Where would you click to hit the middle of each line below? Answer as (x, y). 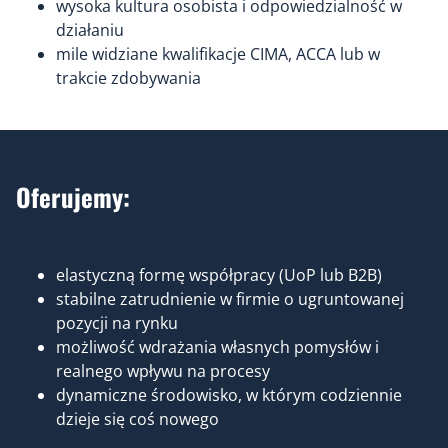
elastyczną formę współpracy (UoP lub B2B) (219, 275)
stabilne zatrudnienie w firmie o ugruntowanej (230, 299)
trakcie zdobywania (128, 78)
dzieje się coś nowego (137, 419)
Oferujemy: (73, 196)
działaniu (90, 30)
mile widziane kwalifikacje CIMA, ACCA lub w (218, 54)
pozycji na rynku (117, 323)
